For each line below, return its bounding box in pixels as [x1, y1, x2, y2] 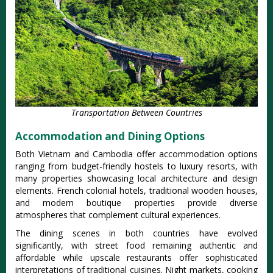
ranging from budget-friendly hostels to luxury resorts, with [15, 160, 258, 172]
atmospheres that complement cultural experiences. [15, 209, 221, 221]
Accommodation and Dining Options [15, 129, 205, 144]
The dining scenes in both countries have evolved [15, 227, 258, 239]
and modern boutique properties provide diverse [15, 197, 258, 209]
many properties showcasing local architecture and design [15, 172, 258, 185]
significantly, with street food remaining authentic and [15, 239, 258, 252]
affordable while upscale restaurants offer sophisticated [15, 252, 258, 264]
